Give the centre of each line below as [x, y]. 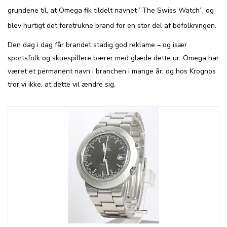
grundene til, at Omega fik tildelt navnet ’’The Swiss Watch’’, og [111, 10]
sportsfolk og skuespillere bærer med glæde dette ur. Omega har [113, 58]
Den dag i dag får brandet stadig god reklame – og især [97, 45]
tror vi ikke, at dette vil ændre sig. [62, 84]
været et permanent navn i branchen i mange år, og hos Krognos [112, 71]
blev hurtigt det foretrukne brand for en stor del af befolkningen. [112, 26]
